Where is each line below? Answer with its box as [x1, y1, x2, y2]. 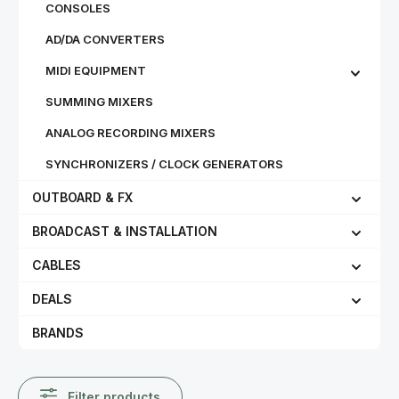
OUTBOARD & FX [32, 190, 133, 205]
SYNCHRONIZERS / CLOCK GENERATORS [45, 157, 283, 171]
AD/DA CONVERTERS [45, 32, 165, 46]
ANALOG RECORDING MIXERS [45, 126, 216, 140]
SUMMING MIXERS [45, 94, 153, 109]
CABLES [32, 257, 81, 273]
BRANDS [32, 325, 84, 340]
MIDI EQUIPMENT [45, 63, 146, 77]
